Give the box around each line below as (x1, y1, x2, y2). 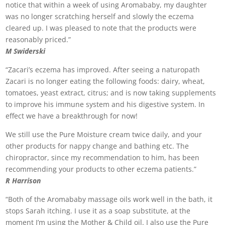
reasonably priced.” (6, 35, 71, 44)
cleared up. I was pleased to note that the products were (6, 23, 197, 33)
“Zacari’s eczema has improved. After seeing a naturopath (6, 65, 200, 74)
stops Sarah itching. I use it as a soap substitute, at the (6, 206, 191, 215)
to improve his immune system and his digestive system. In (6, 99, 205, 109)
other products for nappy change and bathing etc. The (6, 141, 189, 151)
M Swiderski (6, 46, 46, 56)
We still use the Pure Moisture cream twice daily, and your (6, 130, 202, 139)
